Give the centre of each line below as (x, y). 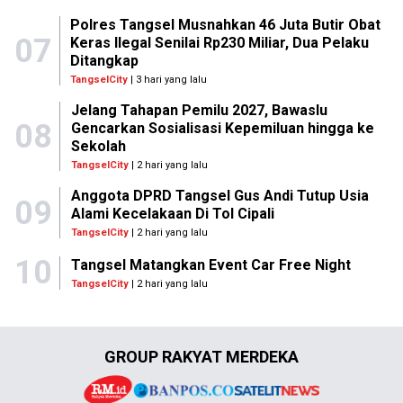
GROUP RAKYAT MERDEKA (201, 357)
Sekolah (98, 147)
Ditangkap (105, 61)
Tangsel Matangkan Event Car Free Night (211, 264)
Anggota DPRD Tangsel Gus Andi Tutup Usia (219, 196)
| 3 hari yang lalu (168, 80)
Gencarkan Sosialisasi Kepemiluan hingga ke (222, 129)
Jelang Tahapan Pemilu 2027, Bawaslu (199, 111)
